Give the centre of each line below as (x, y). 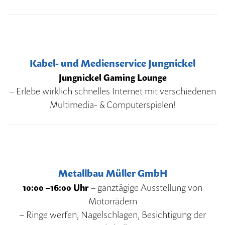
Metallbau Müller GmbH (113, 173)
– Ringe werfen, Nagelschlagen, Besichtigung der (113, 214)
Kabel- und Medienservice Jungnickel (113, 63)
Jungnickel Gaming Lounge (113, 77)
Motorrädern (113, 201)
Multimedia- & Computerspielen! (113, 104)
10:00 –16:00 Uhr (56, 187)
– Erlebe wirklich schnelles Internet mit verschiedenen (113, 91)
